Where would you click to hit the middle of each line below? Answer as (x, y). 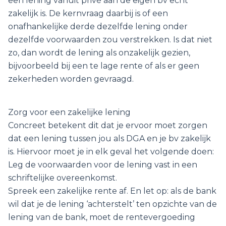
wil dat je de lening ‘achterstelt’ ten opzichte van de (112, 204)
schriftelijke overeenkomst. (63, 178)
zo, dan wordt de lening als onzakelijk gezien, (99, 53)
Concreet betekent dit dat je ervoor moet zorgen (108, 126)
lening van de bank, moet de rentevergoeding (102, 217)
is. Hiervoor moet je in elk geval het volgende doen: (111, 152)
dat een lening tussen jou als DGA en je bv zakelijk (109, 139)
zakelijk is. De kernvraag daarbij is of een (88, 14)
